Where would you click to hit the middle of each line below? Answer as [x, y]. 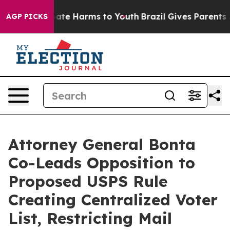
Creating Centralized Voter [113, 200]
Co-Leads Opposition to [102, 163]
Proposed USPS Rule [88, 181]
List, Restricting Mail [90, 218]
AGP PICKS [27, 16]
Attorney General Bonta [102, 144]
